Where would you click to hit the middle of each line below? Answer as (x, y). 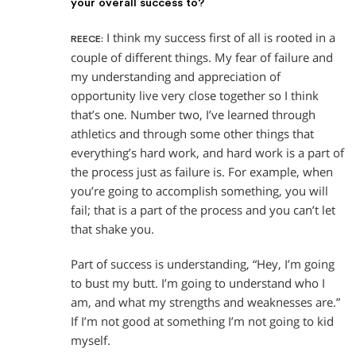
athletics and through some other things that (192, 133)
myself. (91, 340)
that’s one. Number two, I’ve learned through (193, 114)
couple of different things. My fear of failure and (202, 57)
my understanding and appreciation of (176, 76)
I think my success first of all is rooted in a (219, 37)
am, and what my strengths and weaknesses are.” (205, 302)
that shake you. (112, 229)
